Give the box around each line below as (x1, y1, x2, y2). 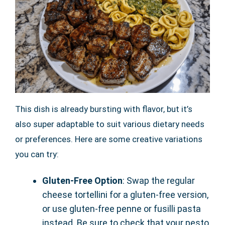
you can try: (15, 149, 59, 159)
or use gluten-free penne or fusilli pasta (42, 203, 201, 214)
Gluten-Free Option (42, 175, 123, 186)
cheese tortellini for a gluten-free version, (42, 189, 208, 200)
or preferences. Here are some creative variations (15, 134, 202, 144)
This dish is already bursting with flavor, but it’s (15, 103, 192, 114)
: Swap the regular (123, 175, 195, 186)
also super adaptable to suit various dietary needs (15, 119, 204, 129)
